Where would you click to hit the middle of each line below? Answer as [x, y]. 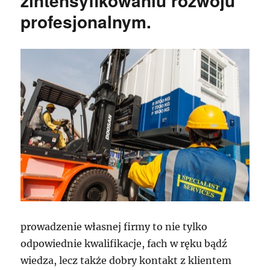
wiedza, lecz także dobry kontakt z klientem [126, 261]
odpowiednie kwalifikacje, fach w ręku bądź [124, 244]
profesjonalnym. [86, 21]
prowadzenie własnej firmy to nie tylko [114, 227]
